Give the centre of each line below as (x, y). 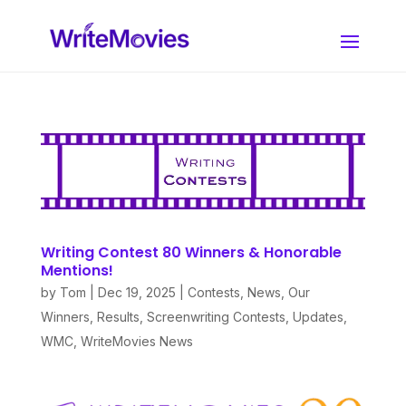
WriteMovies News (136, 342)
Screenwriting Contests (216, 317)
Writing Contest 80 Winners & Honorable (191, 253)
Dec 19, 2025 (136, 293)
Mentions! (77, 271)
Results (118, 317)
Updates (318, 317)
